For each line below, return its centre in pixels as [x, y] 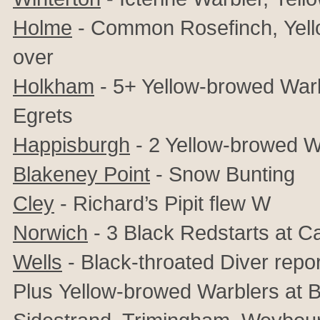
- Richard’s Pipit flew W [162, 203]
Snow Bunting [232, 174]
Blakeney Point [81, 174]
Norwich [50, 232]
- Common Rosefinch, [178, 27]
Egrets [43, 115]
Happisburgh [71, 145]
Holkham [54, 86]
